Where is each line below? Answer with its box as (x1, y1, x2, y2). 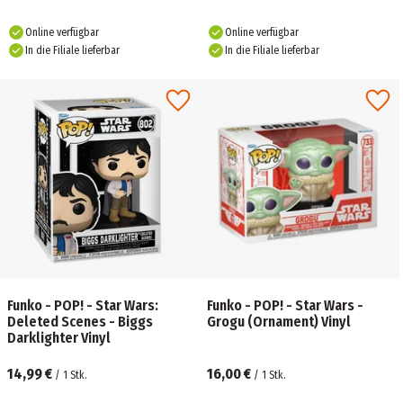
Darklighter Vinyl (7, 329, 111, 346)
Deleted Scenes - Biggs (7, 313, 153, 330)
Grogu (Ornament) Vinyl (207, 313, 351, 330)
